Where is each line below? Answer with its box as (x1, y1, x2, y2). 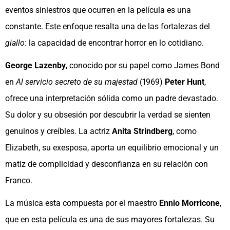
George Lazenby (5, 61, 66, 71)
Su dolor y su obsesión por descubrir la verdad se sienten (5, 110, 210, 120)
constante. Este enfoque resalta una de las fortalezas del (5, 22, 210, 32)
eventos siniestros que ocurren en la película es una (5, 5, 191, 15)
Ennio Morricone (159, 198, 220, 208)
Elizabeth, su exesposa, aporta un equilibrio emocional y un (5, 143, 219, 153)
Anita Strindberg (112, 126, 172, 137)
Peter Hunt (165, 77, 204, 87)
